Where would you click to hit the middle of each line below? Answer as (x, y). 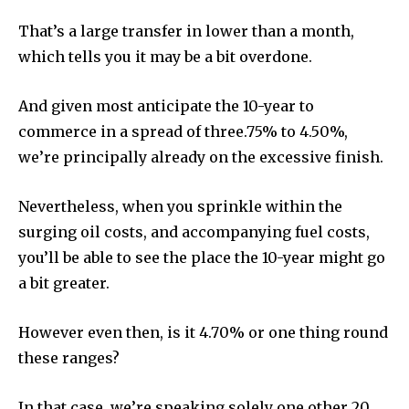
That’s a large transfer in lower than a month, (186, 31)
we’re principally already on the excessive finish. (201, 157)
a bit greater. (64, 283)
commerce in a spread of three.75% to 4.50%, (183, 132)
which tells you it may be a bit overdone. (165, 57)
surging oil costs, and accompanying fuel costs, (194, 232)
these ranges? (69, 358)
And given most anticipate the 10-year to (166, 106)
